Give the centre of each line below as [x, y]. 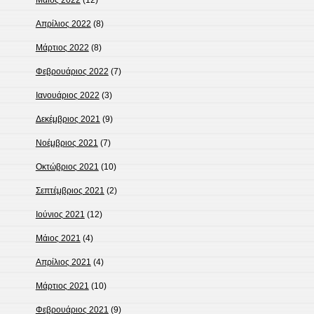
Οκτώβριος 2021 [67, 167]
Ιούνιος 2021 [60, 215]
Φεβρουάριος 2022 [72, 72]
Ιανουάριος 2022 [67, 96]
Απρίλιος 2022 [63, 24]
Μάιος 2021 [58, 239]
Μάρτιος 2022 [62, 48]
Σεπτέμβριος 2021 [70, 191]
